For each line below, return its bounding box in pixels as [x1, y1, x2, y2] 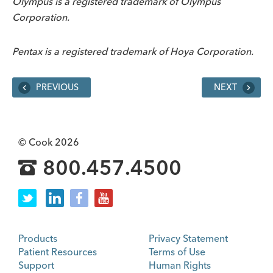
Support [18, 258, 54, 271]
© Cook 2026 [18, 135, 79, 148]
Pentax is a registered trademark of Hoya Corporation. [12, 45, 253, 57]
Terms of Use [149, 245, 205, 258]
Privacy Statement [149, 232, 228, 244]
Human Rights [149, 258, 211, 271]
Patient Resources [18, 245, 97, 258]
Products [18, 232, 57, 244]
